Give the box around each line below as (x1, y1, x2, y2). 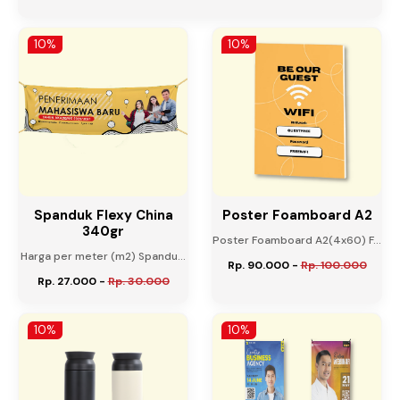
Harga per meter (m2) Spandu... (21, 249, 186, 264)
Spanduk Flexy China (33, 206, 173, 225)
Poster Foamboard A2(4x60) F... (212, 233, 381, 248)
